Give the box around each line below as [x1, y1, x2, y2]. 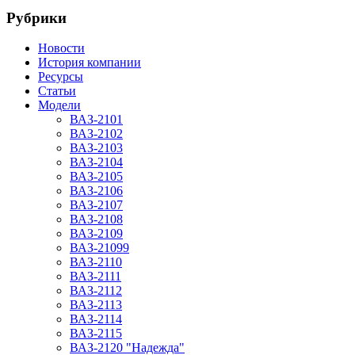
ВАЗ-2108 [70, 212, 123, 227]
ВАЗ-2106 [70, 184, 123, 198]
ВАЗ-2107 [70, 198, 123, 212]
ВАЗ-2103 [70, 141, 123, 155]
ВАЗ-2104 [70, 155, 123, 170]
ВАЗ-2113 [70, 298, 122, 312]
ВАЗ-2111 [70, 269, 121, 284]
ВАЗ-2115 [70, 326, 122, 341]
